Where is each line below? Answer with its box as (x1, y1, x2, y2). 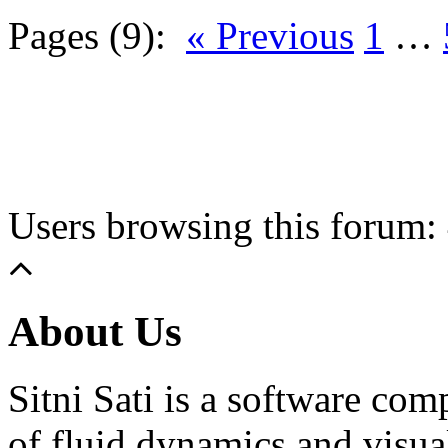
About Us (8, 307, 182, 355)
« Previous (186, 14, 354, 57)
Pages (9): (8, 14, 166, 57)
